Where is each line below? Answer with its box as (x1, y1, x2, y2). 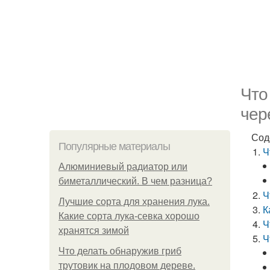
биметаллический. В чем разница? (58, 176, 212, 186)
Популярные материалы (58, 140, 170, 152)
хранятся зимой (58, 225, 129, 236)
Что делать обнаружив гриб (58, 246, 181, 256)
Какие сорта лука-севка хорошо (58, 211, 199, 221)
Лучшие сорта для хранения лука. (58, 196, 210, 207)
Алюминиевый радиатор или (58, 162, 187, 172)
